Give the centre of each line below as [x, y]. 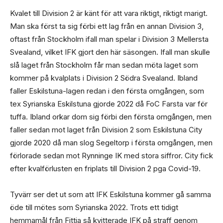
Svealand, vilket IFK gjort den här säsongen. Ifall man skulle [110, 52]
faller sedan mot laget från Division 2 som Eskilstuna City [106, 129]
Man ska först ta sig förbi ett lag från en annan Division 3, [107, 26]
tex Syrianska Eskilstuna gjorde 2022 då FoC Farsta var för [109, 104]
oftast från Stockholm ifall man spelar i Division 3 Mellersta [109, 39]
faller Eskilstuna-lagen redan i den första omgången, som [107, 91]
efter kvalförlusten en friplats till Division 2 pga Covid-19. [105, 168]
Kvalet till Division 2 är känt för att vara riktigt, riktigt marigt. [109, 13]
